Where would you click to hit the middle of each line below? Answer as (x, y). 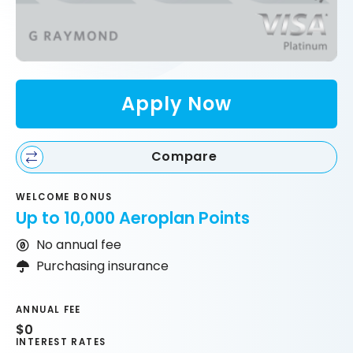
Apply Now (176, 104)
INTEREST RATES (61, 342)
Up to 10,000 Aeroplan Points (133, 218)
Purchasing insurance (102, 266)
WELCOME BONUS (64, 197)
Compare (184, 157)
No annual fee (78, 245)
